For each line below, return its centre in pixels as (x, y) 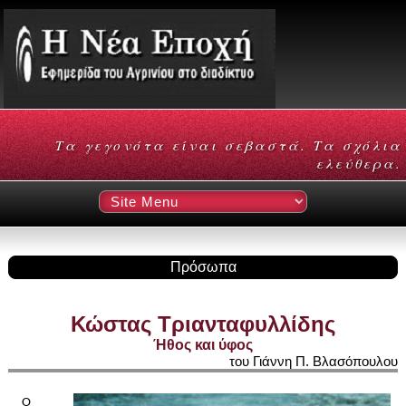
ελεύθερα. (359, 163)
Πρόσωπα (203, 267)
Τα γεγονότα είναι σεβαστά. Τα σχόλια (228, 145)
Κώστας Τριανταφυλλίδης (203, 324)
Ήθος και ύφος (203, 345)
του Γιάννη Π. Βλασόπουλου (314, 362)
